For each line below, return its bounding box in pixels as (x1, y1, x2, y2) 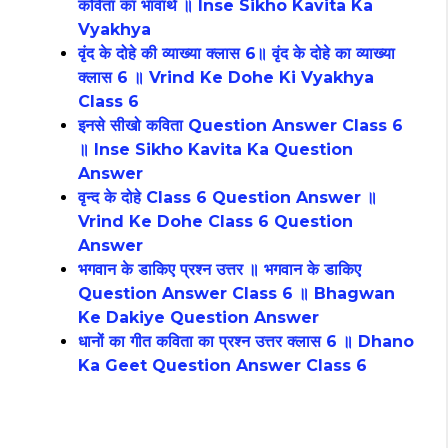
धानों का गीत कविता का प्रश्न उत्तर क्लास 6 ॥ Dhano (78, 332, 414, 352)
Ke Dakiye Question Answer (78, 308, 319, 328)
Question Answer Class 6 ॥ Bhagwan (78, 284, 395, 304)
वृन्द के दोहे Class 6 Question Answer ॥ (78, 188, 377, 208)
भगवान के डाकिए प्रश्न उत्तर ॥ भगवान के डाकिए (78, 260, 361, 280)
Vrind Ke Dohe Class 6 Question (78, 212, 353, 232)
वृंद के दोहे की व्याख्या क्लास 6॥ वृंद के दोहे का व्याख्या (78, 44, 395, 64)
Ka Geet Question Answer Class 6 (78, 356, 367, 376)
